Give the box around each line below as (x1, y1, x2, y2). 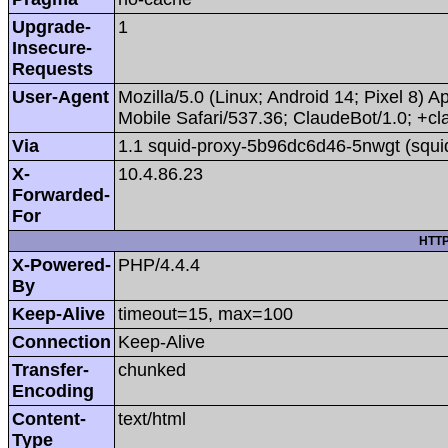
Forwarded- (12, 184, 110, 205)
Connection (12, 331, 111, 352)
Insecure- (12, 37, 92, 58)
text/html (118, 408, 186, 429)
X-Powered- (12, 254, 111, 275)
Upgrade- (12, 16, 91, 37)
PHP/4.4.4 (118, 254, 200, 275)
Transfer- (12, 359, 89, 380)
